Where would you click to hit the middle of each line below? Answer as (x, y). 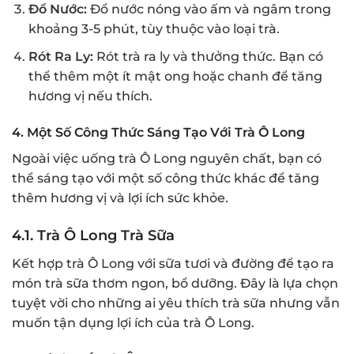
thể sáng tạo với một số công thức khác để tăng (166, 178)
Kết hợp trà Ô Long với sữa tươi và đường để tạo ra (173, 263)
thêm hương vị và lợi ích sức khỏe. (120, 198)
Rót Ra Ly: (60, 56)
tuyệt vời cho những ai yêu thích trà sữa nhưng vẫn (176, 303)
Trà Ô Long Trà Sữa (106, 235)
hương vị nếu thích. (90, 96)
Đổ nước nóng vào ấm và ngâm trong (209, 9)
